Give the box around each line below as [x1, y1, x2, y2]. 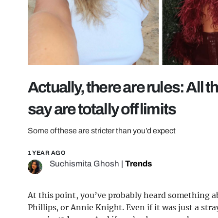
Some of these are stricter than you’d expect [28, 127, 176, 135]
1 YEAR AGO [28, 149, 66, 157]
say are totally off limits [28, 101, 176, 118]
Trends [125, 159, 152, 169]
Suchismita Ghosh [50, 159, 119, 169]
